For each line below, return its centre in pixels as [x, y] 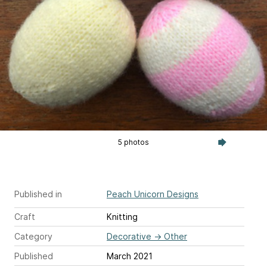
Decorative [129, 236]
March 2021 [130, 256]
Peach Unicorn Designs [153, 194]
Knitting [122, 217]
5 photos [133, 142]
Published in [38, 194]
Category [33, 236]
